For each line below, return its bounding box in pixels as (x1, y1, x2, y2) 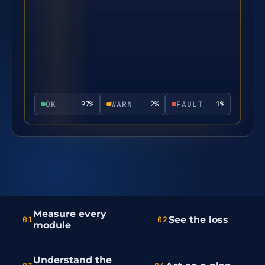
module (33, 219, 72, 231)
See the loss (168, 214, 228, 225)
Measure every (33, 208, 107, 219)
